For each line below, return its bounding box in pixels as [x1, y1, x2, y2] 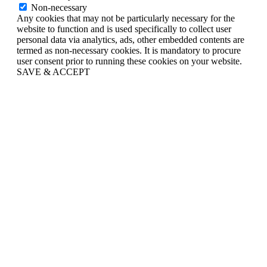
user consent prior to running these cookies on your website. [17, 55, 242, 66]
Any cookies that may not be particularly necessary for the [17, 13, 235, 23]
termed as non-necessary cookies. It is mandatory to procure [17, 45, 241, 55]
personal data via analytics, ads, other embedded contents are [17, 34, 244, 45]
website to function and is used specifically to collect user [17, 23, 231, 34]
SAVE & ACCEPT [17, 66, 90, 77]
